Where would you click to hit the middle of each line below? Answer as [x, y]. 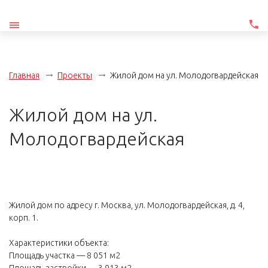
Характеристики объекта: [59, 243]
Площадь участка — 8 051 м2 [65, 255]
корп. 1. [24, 218]
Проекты [75, 75]
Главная [24, 75]
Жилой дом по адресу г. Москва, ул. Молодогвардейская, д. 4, [127, 205]
